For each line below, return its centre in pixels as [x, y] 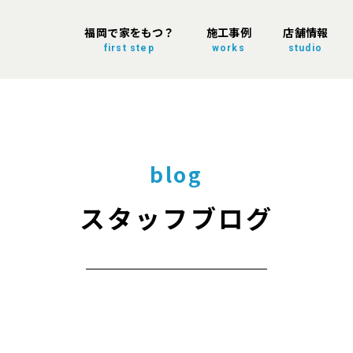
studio [305, 48]
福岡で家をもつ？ [130, 32]
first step [129, 48]
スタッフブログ [176, 217]
